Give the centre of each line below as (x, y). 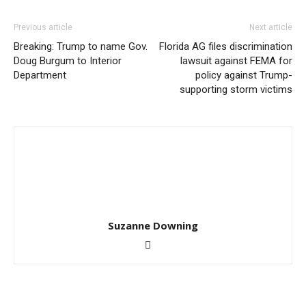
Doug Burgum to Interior (68, 61)
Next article (271, 27)
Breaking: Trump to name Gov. (81, 46)
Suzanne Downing (153, 225)
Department (40, 75)
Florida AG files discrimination (226, 46)
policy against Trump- (244, 75)
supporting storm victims (236, 89)
